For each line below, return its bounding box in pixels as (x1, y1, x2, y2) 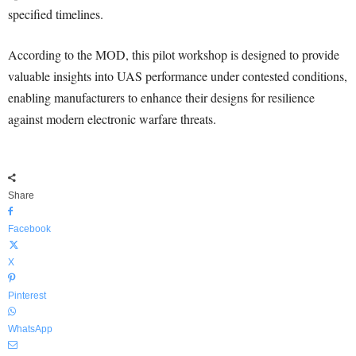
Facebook (8, 223, 51, 235)
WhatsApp (8, 323, 52, 335)
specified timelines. (8, 6, 103, 23)
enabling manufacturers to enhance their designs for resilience (8, 89, 315, 106)
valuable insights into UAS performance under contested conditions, (8, 68, 347, 85)
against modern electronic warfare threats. (8, 110, 216, 128)
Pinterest (8, 290, 46, 302)
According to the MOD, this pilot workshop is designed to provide (8, 46, 339, 64)
